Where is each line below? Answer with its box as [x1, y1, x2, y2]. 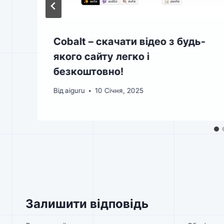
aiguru [65, 86, 85, 95]
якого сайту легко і [53, 50, 149, 62]
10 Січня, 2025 [95, 86, 144, 95]
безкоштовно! [53, 65, 123, 77]
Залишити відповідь [25, 196, 148, 211]
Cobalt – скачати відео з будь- [53, 35, 205, 47]
